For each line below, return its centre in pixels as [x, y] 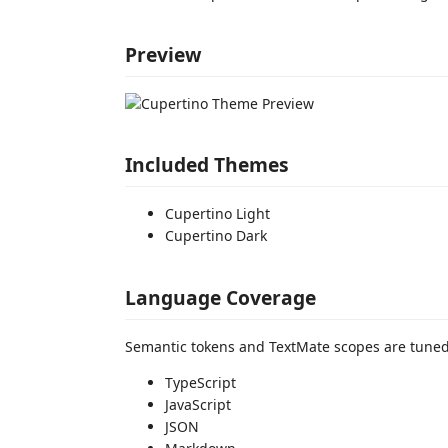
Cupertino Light [217, 213]
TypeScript [200, 382]
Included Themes [207, 164]
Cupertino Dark [216, 235]
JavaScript [198, 404]
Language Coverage [220, 297]
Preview [163, 54]
